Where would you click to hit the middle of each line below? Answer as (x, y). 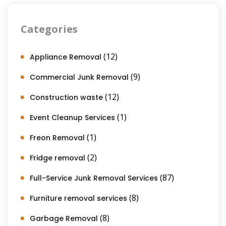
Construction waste (66, 97)
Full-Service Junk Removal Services (94, 178)
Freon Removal (57, 137)
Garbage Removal (64, 218)
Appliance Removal (66, 57)
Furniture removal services (78, 198)
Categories (49, 29)
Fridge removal (58, 158)
